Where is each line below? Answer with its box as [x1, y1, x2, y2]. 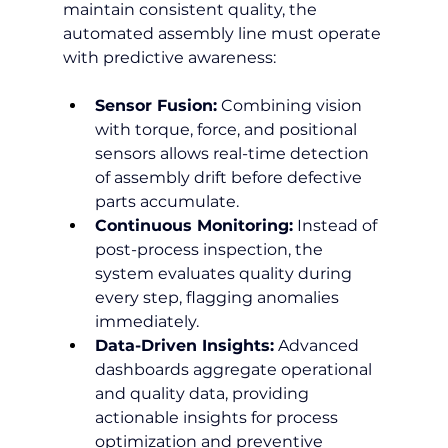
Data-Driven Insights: [94, 335, 274, 355]
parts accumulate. [94, 191, 239, 211]
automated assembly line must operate [62, 23, 385, 43]
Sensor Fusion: [94, 95, 217, 115]
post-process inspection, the [94, 239, 327, 259]
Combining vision [216, 95, 366, 115]
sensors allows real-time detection [94, 143, 373, 163]
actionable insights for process [94, 407, 342, 427]
